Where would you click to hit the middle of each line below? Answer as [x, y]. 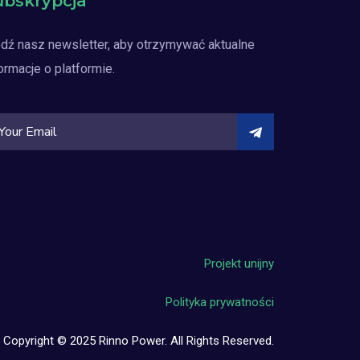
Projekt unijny [239, 264]
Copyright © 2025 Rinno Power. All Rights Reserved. [139, 341]
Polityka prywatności [220, 302]
